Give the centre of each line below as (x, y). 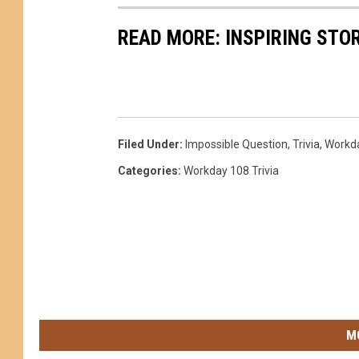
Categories (148, 171)
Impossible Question (236, 145)
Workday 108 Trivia (231, 171)
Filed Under (149, 145)
